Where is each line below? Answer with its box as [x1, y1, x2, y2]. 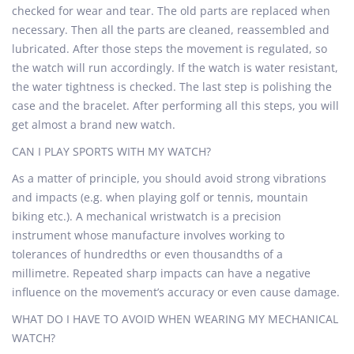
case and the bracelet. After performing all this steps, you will [12, 98, 339, 113]
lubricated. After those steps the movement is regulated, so [12, 41, 327, 56]
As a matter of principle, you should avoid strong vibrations [12, 171, 326, 186]
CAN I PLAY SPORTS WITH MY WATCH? [12, 144, 211, 159]
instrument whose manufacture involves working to [12, 228, 284, 243]
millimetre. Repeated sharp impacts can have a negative [12, 265, 311, 281]
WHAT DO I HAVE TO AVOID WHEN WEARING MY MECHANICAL [12, 311, 338, 326]
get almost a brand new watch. [12, 117, 175, 132]
